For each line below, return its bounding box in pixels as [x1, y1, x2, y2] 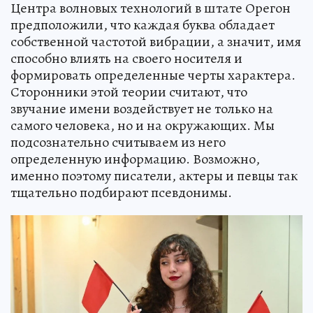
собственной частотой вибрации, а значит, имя [10, 32, 301, 52]
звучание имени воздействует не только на [10, 99, 273, 119]
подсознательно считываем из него [10, 133, 226, 152]
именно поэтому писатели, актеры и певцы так [10, 166, 298, 186]
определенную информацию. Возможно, [10, 150, 260, 169]
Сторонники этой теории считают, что [10, 82, 247, 102]
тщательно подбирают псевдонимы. [10, 183, 232, 203]
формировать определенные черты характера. [10, 66, 296, 85]
